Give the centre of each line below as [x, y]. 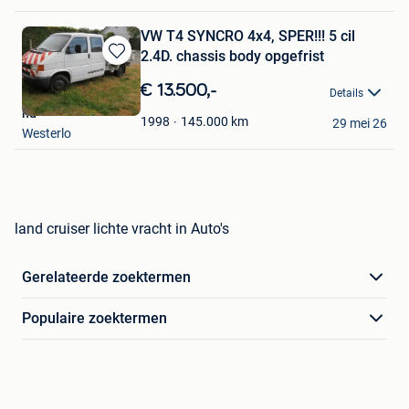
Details [346, 93]
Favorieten [127, 117]
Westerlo [47, 134]
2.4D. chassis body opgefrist [232, 57]
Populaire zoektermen [94, 319]
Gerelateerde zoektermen [106, 278]
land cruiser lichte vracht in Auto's [122, 229]
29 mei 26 [360, 124]
